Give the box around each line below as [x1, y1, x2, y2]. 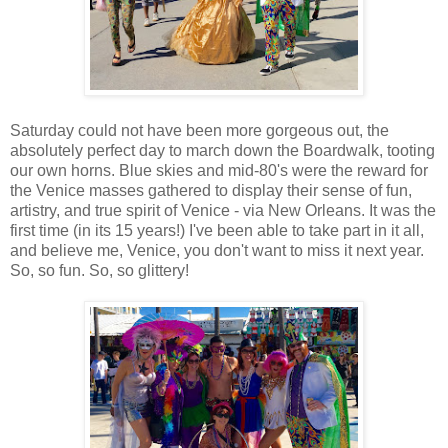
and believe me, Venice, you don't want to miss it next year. [10, 242, 424, 260]
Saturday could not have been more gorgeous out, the [10, 122, 389, 140]
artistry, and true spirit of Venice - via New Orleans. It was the [10, 202, 436, 220]
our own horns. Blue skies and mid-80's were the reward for [10, 162, 428, 180]
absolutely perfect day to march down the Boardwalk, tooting [10, 142, 435, 160]
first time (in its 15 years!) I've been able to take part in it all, [10, 222, 424, 240]
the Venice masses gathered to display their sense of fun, [10, 182, 412, 200]
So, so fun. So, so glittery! [10, 262, 189, 280]
